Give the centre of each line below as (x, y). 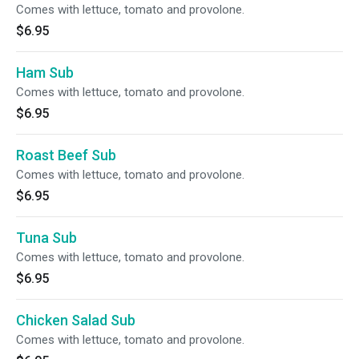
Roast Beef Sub (66, 155)
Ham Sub (45, 73)
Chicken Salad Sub (76, 320)
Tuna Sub (46, 238)
